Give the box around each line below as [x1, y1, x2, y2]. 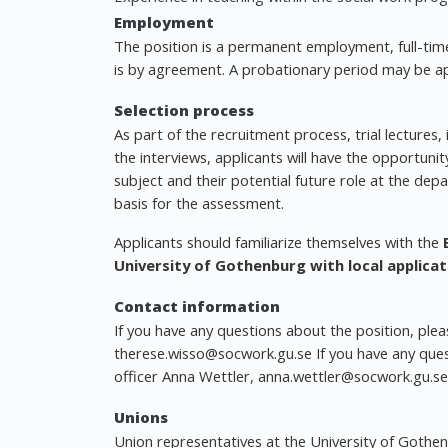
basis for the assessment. [114, 193, 284, 213]
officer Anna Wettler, [114, 366, 258, 386]
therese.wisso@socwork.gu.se [114, 343, 312, 363]
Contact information [114, 296, 280, 316]
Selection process [114, 100, 254, 120]
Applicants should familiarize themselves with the [114, 232, 443, 252]
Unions [114, 407, 168, 427]
